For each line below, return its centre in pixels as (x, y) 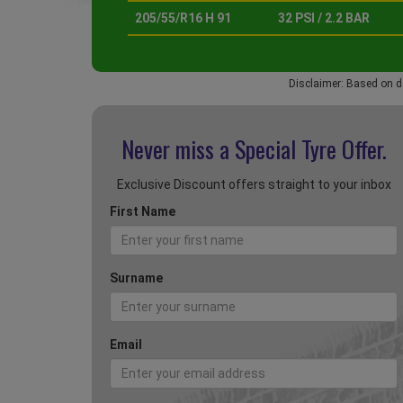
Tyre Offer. (344, 149)
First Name (143, 212)
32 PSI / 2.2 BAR (324, 18)
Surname (136, 278)
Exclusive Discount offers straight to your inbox (254, 185)
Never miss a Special (211, 149)
